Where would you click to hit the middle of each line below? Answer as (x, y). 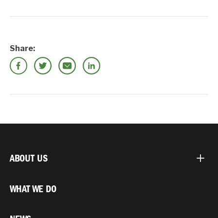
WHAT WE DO (33, 189)
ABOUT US (29, 158)
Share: (22, 48)
